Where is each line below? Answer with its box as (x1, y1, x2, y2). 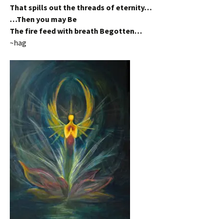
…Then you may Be (10, 14, 77, 24)
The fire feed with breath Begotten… (10, 26, 142, 36)
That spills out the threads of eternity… (10, 2, 152, 13)
